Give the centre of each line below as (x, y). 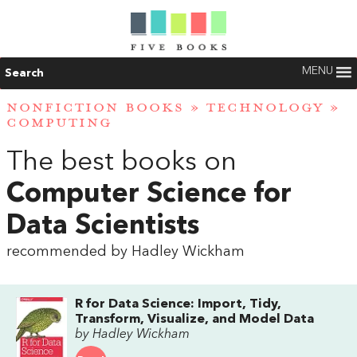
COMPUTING (59, 123)
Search (24, 73)
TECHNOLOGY (265, 108)
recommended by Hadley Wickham (126, 251)
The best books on (122, 162)
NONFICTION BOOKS (95, 108)
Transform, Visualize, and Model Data (194, 319)
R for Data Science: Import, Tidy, (178, 304)
